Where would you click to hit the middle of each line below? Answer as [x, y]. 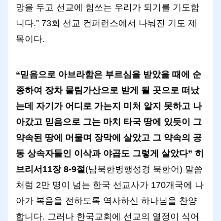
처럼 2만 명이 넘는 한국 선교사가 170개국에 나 [110, 185]
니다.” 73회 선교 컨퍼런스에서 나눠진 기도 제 [106, 23]
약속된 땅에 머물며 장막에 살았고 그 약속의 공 [109, 137]
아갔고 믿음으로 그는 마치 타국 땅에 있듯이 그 [109, 122]
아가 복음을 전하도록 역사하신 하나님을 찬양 [106, 201]
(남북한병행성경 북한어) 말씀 [144, 169]
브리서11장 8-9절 [51, 169]
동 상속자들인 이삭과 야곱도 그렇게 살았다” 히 [110, 153]
